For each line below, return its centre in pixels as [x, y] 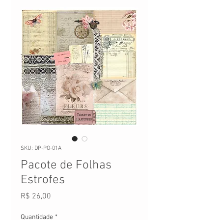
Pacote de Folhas [66, 165]
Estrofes [43, 180]
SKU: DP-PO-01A [41, 148]
